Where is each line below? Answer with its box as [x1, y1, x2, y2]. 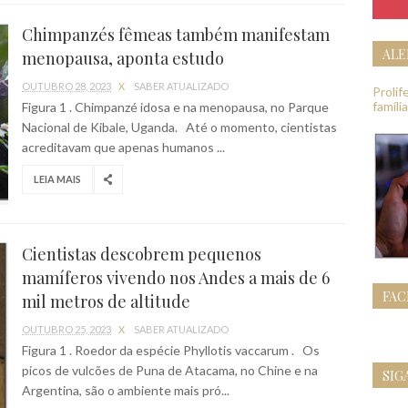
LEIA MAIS [34, 173, 81, 185]
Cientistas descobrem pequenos [22, 243, 261, 265]
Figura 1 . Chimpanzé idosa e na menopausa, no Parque [22, 99, 329, 115]
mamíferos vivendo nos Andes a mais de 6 [22, 267, 330, 289]
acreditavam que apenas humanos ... [22, 139, 225, 155]
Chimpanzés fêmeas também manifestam [22, 24, 330, 46]
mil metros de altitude [22, 291, 190, 312]
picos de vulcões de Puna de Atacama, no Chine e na [22, 362, 318, 378]
